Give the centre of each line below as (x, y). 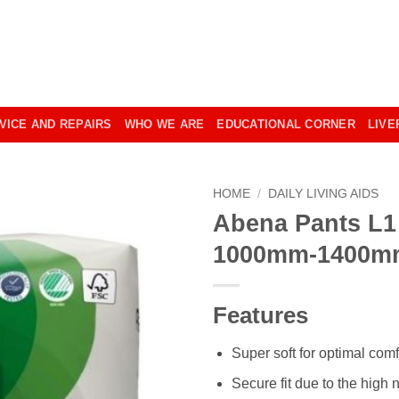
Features (261, 315)
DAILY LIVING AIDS (324, 194)
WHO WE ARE (164, 124)
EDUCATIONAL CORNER (286, 124)
